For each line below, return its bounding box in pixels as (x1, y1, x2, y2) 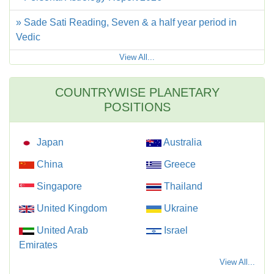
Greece (161, 159, 196, 169)
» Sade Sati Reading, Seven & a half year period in (16, 17, 237, 28)
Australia (161, 137, 202, 147)
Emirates (19, 240, 57, 250)
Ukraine (161, 203, 198, 213)
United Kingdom (34, 203, 107, 213)
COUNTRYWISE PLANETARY (54, 86, 220, 99)
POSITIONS (103, 100, 171, 114)
